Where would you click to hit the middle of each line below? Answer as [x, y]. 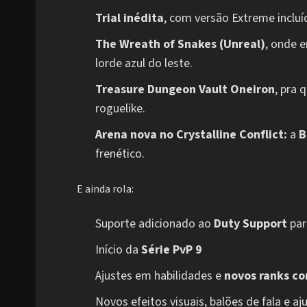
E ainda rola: [105, 189]
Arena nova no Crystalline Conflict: [191, 135]
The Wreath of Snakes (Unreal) [180, 45]
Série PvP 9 [172, 250]
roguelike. [120, 109]
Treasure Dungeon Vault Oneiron [185, 90]
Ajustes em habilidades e [160, 276]
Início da [118, 250]
